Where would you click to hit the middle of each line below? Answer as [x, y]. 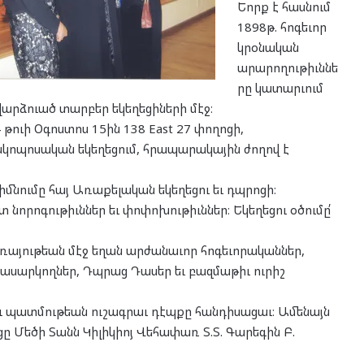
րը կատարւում [280, 87]
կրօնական [268, 47]
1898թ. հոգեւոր [282, 26]
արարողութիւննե [287, 67]
